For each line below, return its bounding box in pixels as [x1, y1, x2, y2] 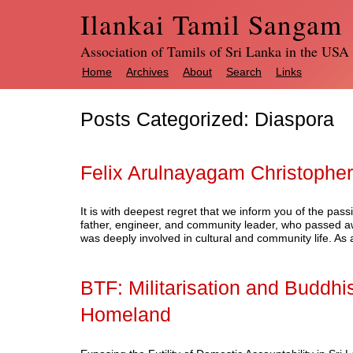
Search [226, 65, 262, 78]
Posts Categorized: [80, 109, 249, 130]
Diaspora [249, 109, 334, 130]
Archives [126, 65, 169, 78]
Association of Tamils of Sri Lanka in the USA [80, 42, 349, 61]
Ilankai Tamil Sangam [80, 6, 342, 43]
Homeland [80, 304, 171, 326]
